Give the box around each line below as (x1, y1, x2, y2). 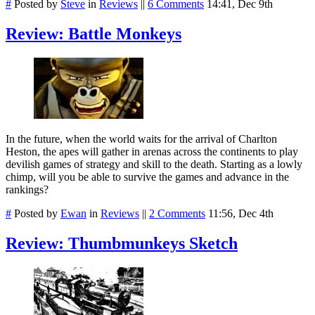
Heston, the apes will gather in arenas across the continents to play (6, 146, 298, 157)
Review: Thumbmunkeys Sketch (6, 233, 238, 252)
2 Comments (149, 207, 205, 219)
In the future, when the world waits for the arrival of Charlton (6, 133, 277, 145)
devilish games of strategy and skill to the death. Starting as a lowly (6, 158, 302, 170)
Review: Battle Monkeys (6, 25, 181, 44)
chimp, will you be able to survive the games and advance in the (6, 171, 289, 183)
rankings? (6, 184, 49, 195)
